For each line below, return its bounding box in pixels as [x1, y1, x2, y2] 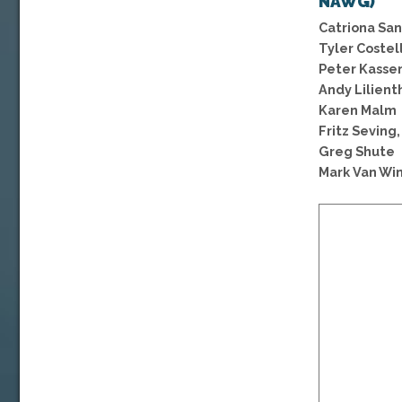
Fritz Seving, [319, 122, 400, 138]
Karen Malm [319, 101, 397, 118]
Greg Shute [319, 143, 395, 159]
